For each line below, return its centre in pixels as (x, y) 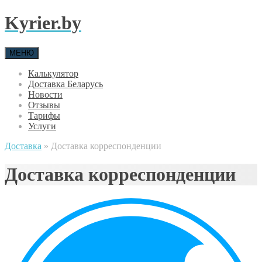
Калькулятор (53, 73)
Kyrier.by (43, 23)
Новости (45, 94)
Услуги (42, 126)
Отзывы (44, 105)
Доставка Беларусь (65, 84)
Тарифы (44, 115)
